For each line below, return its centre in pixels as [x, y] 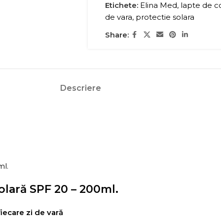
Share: [117, 35]
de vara [118, 17]
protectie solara [165, 17]
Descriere [80, 88]
